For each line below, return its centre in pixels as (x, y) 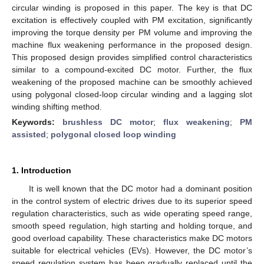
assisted (29, 134)
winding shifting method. (57, 106)
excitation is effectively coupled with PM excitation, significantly (132, 20)
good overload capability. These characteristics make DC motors (132, 238)
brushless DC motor (108, 122)
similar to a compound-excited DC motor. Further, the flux (132, 69)
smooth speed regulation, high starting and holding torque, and (132, 225)
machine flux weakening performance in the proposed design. (132, 44)
